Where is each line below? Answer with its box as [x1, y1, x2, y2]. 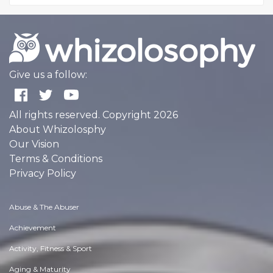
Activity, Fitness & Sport [9, 244, 92, 253]
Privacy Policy [9, 168, 76, 179]
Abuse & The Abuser [9, 202, 79, 211]
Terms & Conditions [9, 153, 102, 165]
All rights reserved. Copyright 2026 [9, 109, 178, 121]
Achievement [9, 223, 56, 232]
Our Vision [9, 138, 59, 150]
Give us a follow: [9, 69, 87, 80]
